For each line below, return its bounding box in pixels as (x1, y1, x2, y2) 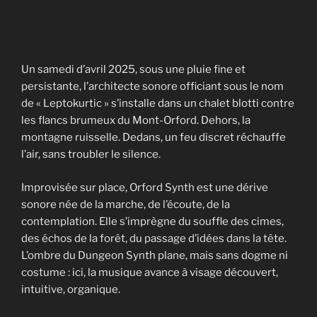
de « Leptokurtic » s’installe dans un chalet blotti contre (21, 97, 294, 110)
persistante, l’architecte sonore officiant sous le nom (21, 80, 284, 93)
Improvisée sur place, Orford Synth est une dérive (21, 180, 268, 194)
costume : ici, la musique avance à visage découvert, (21, 265, 278, 279)
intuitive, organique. (21, 282, 120, 296)
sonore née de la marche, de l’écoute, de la (21, 197, 230, 211)
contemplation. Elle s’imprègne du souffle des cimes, (21, 214, 284, 228)
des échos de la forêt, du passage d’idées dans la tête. (21, 231, 287, 245)
